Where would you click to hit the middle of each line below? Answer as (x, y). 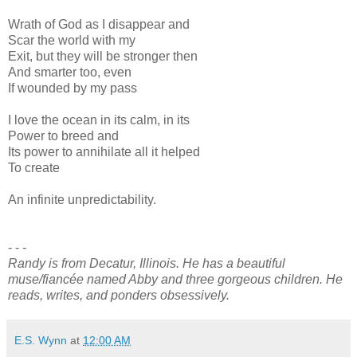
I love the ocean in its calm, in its (99, 120)
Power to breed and (63, 135)
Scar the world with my (72, 40)
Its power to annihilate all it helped (104, 151)
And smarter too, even (70, 72)
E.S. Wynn (41, 340)
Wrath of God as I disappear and (99, 24)
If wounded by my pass (73, 88)
